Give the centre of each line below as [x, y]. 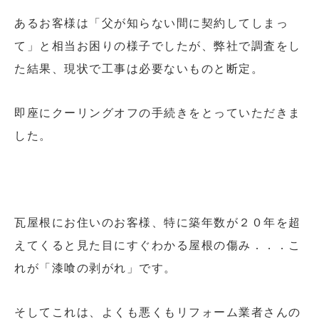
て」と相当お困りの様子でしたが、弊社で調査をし [158, 46]
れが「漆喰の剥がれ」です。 [95, 268]
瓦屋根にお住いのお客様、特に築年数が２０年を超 [158, 223]
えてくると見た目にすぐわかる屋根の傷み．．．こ [158, 245]
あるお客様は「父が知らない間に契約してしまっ [151, 23]
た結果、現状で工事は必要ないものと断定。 [139, 69]
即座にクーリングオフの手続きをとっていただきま [158, 113]
